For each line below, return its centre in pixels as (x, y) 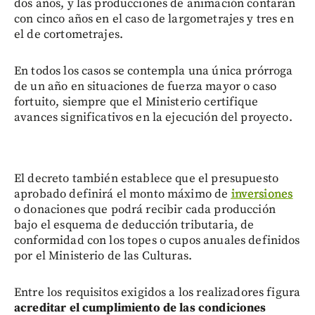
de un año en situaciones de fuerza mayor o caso (146, 87)
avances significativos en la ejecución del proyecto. (153, 118)
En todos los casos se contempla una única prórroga (154, 71)
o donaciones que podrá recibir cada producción (145, 210)
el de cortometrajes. (69, 35)
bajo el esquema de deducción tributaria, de (134, 225)
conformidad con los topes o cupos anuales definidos (157, 241)
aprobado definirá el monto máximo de (123, 194)
